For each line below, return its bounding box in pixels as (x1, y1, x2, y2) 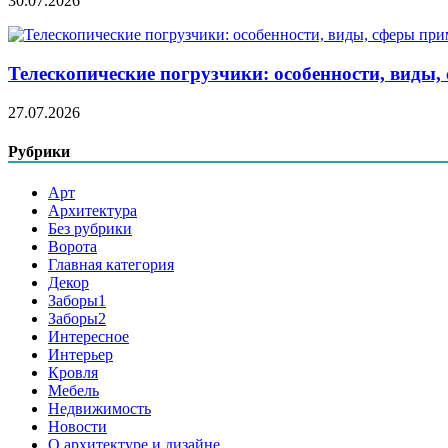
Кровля (48, 364, 98, 382)
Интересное (48, 328, 129, 346)
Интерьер (48, 346, 113, 364)
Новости (48, 418, 107, 436)
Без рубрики (48, 220, 132, 238)
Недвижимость (48, 400, 151, 418)
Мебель (48, 382, 99, 400)
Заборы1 (48, 292, 106, 310)
